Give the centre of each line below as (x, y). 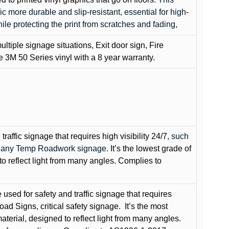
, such (178, 136)
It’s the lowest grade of (151, 148)
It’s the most (146, 206)
